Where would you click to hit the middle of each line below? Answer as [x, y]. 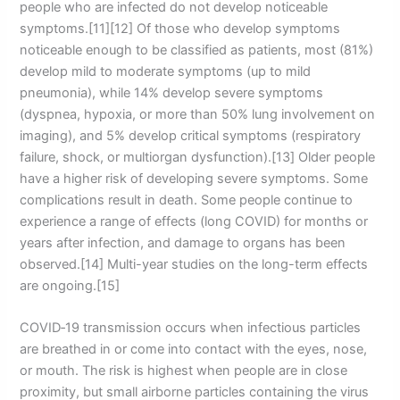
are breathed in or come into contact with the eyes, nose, [194, 349]
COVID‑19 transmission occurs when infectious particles [191, 327]
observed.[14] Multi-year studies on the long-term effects [194, 264]
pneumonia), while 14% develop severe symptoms [172, 92]
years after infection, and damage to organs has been [183, 242]
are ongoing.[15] [70, 285]
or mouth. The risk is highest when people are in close [184, 370]
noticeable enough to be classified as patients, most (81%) [197, 50]
